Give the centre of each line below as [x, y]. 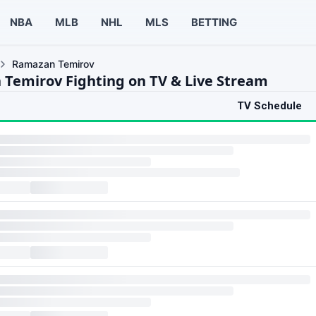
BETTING [214, 22]
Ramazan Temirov [53, 64]
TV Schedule [269, 106]
